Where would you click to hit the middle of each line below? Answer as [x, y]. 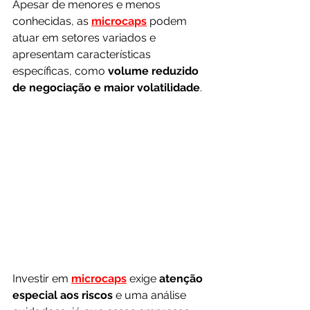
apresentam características [83, 55]
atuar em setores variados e [85, 38]
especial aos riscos [64, 295]
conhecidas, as [52, 21]
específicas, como [60, 71]
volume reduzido [155, 71]
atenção [182, 279]
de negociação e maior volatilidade [106, 88]
